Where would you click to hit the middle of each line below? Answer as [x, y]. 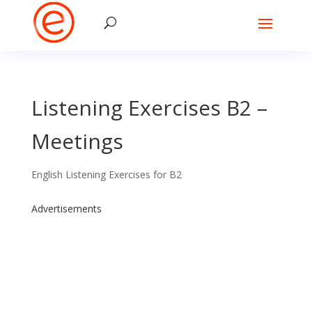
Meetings [77, 141]
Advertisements [66, 209]
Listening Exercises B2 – [149, 108]
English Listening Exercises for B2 [106, 174]
